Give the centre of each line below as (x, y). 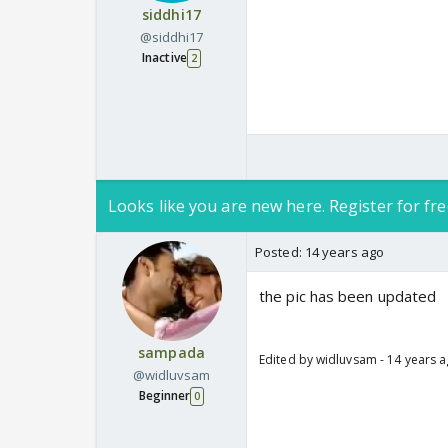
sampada (171, 353)
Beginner (164, 396)
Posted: (280, 252)
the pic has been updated (348, 296)
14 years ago (344, 252)
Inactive (164, 58)
